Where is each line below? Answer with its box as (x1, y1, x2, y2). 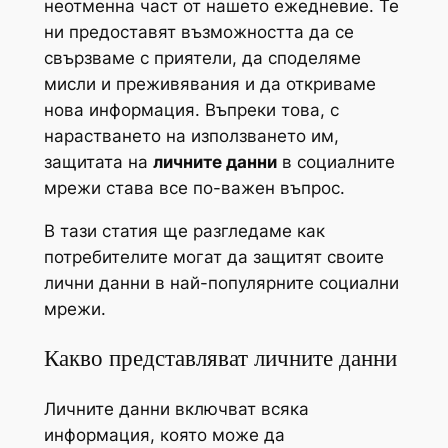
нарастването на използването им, (43, 126, 339, 147)
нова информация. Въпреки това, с (43, 100, 339, 121)
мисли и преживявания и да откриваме (43, 74, 376, 95)
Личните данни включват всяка (43, 398, 309, 419)
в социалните (276, 152, 395, 173)
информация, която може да (43, 424, 285, 445)
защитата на (43, 152, 153, 173)
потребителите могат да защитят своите (43, 247, 384, 268)
